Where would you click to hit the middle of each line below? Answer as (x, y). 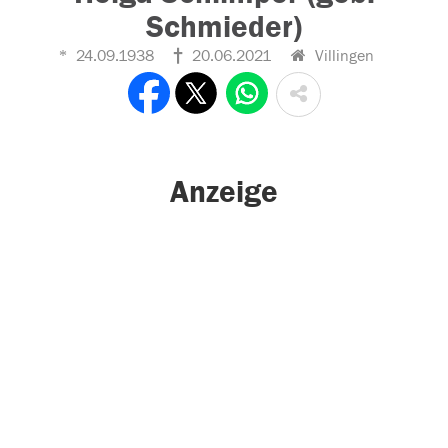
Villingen (342, 56)
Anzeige (224, 192)
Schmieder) (224, 27)
